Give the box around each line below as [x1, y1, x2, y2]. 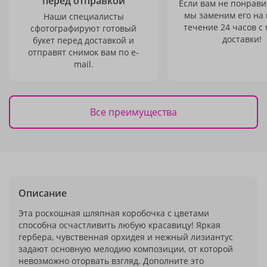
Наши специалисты [43, 11, 124, 22]
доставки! [222, 33, 262, 45]
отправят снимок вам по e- [28, 46, 139, 58]
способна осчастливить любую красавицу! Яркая [18, 219, 221, 231]
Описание [18, 187, 67, 200]
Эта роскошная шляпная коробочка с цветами [18, 207, 209, 219]
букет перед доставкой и [33, 35, 134, 46]
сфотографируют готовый [30, 23, 136, 34]
